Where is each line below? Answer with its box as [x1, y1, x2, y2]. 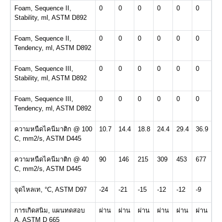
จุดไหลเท [14, 186, 41, 193]
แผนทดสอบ [52, 207, 85, 214]
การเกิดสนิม [14, 207, 48, 214]
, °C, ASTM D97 [40, 186, 87, 193]
